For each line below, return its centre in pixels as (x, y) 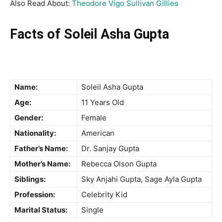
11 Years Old (103, 103)
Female (94, 118)
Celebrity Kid (104, 195)
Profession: (35, 195)
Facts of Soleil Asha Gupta (89, 34)
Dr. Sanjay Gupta (110, 149)
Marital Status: (41, 210)
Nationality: (35, 133)
